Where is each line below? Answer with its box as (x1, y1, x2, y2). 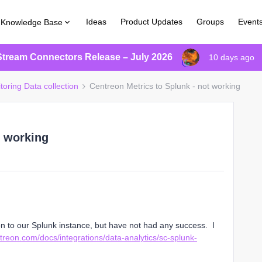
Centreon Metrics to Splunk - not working (89, 81, 240, 91)
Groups (196, 17, 225, 26)
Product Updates (120, 17, 183, 26)
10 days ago (209, 53, 254, 62)
